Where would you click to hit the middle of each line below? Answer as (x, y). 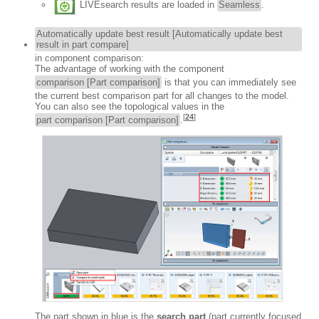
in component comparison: (89, 58)
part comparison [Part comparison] (108, 120)
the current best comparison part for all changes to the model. (162, 95)
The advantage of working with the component (130, 68)
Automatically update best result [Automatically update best (159, 33)
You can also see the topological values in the (130, 106)
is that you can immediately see (229, 82)
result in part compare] (83, 44)
